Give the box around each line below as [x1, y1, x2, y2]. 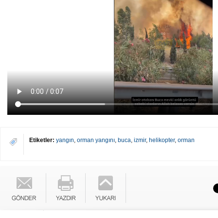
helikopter [149, 137, 175, 144]
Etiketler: [29, 137, 54, 144]
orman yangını [77, 137, 115, 144]
